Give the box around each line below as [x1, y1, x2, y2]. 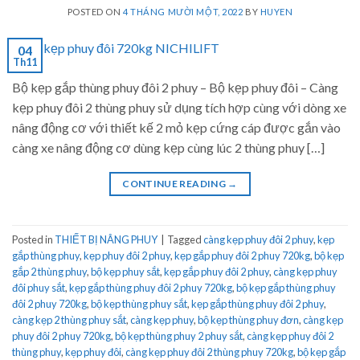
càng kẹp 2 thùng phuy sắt [12, 313, 126, 326]
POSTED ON [67, 6, 124, 17]
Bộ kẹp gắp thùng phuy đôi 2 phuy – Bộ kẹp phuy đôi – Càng [12, 80, 338, 96]
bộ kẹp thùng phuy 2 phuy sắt [115, 329, 243, 342]
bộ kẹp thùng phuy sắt [91, 297, 187, 310]
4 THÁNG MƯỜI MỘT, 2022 [123, 6, 243, 17]
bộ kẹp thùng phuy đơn [198, 313, 299, 326]
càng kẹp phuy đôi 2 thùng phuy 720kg [125, 345, 293, 358]
